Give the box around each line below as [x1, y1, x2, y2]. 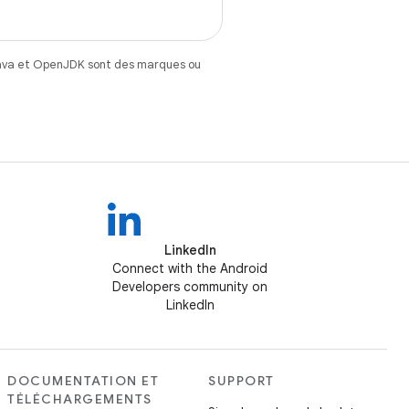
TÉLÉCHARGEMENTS [7, 391, 152, 407]
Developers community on [112, 278, 267, 295]
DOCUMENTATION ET [7, 372, 159, 389]
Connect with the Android [112, 260, 267, 277]
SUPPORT [208, 372, 275, 389]
